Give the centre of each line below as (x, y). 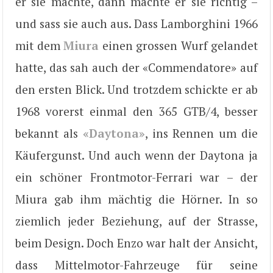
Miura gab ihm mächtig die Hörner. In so (136, 199)
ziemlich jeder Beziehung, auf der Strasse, (136, 221)
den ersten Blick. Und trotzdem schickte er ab (136, 89)
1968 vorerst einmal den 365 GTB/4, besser (136, 111)
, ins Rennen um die (201, 133)
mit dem (39, 45)
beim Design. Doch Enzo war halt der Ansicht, (136, 243)
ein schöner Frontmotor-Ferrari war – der (136, 177)
